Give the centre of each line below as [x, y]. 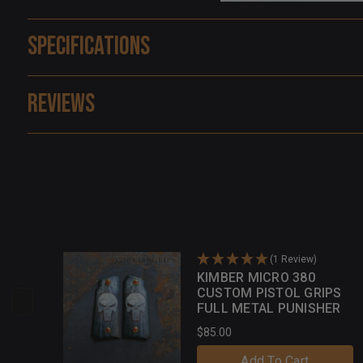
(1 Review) [293, 259]
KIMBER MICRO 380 [256, 277]
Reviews [61, 104]
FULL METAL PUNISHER [269, 308]
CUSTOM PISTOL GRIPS [269, 293]
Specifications [88, 46]
